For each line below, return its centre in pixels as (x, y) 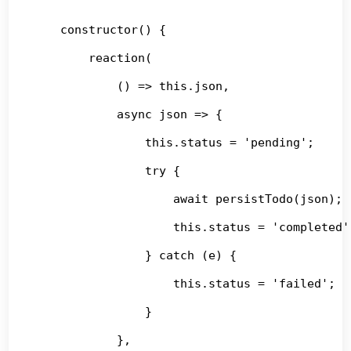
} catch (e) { (135, 255)
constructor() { (100, 29)
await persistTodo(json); (188, 199)
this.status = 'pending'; (174, 142)
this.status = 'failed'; (184, 283)
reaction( (92, 58)
